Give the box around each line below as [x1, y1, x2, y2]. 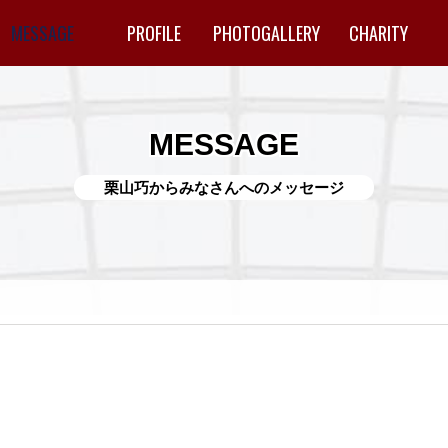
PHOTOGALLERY [212, 20, 320, 46]
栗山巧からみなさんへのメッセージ [104, 179, 344, 196]
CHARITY [348, 20, 408, 46]
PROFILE [127, 20, 181, 46]
